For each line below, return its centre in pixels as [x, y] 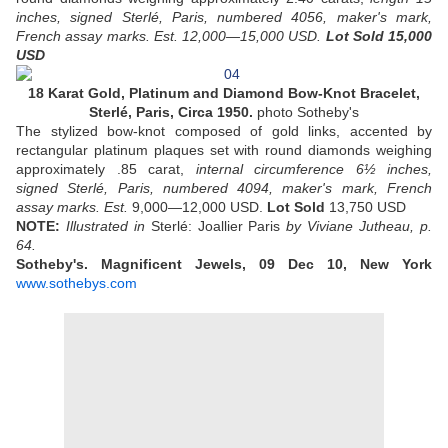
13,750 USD [367, 207]
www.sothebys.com [76, 283]
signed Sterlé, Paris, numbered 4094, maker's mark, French [224, 188]
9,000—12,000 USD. [199, 207]
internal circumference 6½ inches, [313, 169]
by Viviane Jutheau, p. [356, 226]
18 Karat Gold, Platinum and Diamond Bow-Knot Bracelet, [224, 93]
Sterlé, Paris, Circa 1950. [173, 112]
